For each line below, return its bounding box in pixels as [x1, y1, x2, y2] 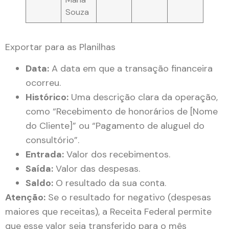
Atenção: [5, 191, 45, 204]
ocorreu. [26, 77, 61, 89]
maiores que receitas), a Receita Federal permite [5, 205, 212, 218]
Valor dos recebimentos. [64, 148, 170, 161]
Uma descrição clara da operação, [68, 91, 218, 104]
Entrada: [26, 148, 64, 161]
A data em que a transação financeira [49, 62, 213, 75]
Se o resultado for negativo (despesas [45, 191, 211, 204]
